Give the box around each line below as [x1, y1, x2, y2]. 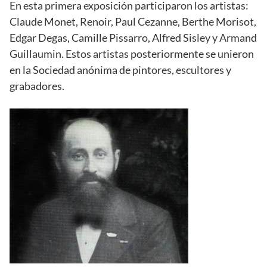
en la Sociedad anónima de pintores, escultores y [10, 63, 231, 77]
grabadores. [10, 79, 64, 93]
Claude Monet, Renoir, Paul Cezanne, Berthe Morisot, [10, 15, 256, 29]
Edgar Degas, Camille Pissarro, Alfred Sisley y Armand [10, 31, 257, 45]
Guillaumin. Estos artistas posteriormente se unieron [10, 47, 254, 61]
